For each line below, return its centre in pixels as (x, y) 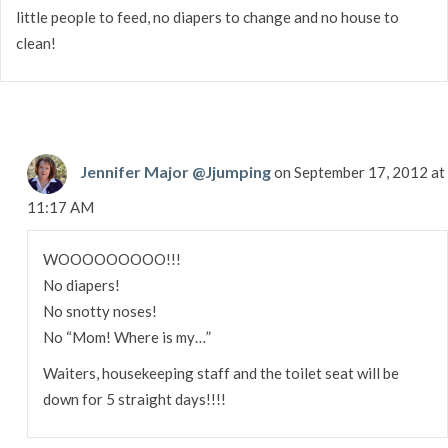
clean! (36, 42)
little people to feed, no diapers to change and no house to (207, 16)
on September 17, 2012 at (359, 171)
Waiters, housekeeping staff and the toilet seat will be (220, 372)
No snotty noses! (99, 310)
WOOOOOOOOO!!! (111, 258)
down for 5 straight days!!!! (134, 398)
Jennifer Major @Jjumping (175, 171)
